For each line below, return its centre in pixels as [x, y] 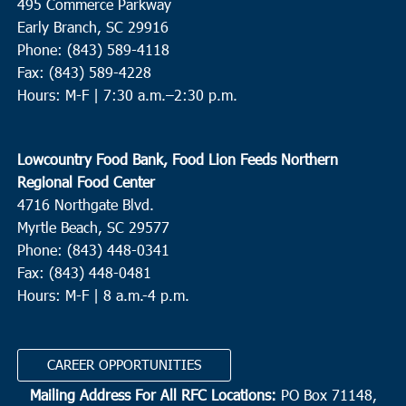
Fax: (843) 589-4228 [84, 72]
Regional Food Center [86, 182]
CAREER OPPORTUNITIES [124, 365]
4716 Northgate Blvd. [85, 205]
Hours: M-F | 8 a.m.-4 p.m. [103, 295]
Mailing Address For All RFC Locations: [153, 394]
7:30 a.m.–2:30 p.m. [170, 95]
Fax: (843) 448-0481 [84, 273]
